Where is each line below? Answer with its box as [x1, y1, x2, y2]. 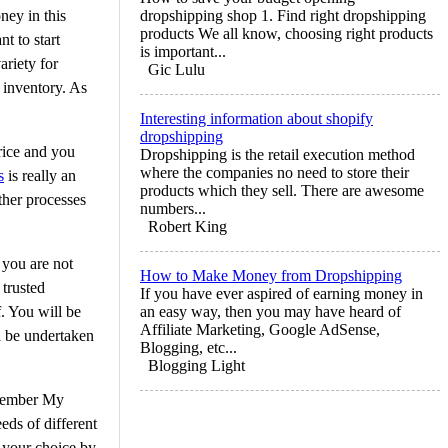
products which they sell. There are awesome [140, 181, 424, 199]
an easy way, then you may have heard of [140, 302, 401, 320]
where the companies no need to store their [140, 163, 409, 181]
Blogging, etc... [140, 338, 237, 356]
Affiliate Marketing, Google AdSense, [140, 320, 380, 338]
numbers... [140, 199, 206, 217]
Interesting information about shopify [140, 109, 373, 127]
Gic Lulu [148, 60, 205, 78]
